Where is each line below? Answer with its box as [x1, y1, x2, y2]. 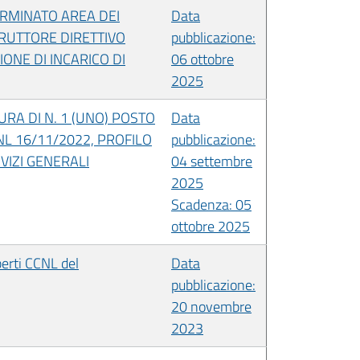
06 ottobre [171, 47, 234, 70]
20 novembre [171, 295, 252, 317]
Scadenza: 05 [171, 193, 252, 215]
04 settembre [171, 149, 252, 172]
